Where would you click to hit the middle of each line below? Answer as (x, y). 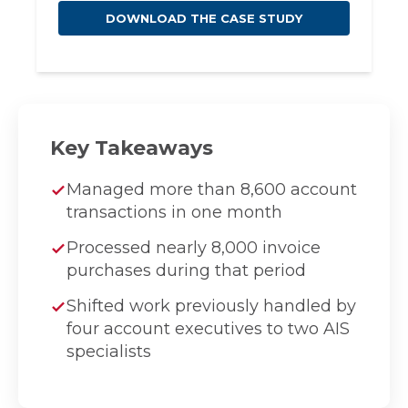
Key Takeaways (132, 148)
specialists (109, 351)
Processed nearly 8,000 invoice (194, 247)
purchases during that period (186, 270)
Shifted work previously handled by (211, 306)
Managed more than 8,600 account (212, 189)
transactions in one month (174, 212)
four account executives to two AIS (208, 328)
